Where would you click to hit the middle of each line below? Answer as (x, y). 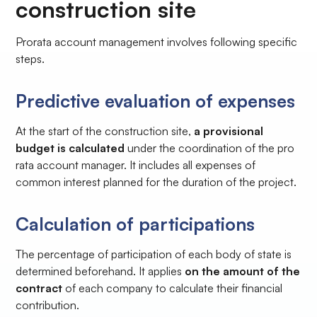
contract (39, 288)
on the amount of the (241, 271)
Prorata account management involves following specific (157, 42)
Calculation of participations (136, 224)
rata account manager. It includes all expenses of (136, 165)
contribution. (48, 305)
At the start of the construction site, (105, 131)
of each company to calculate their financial (173, 288)
